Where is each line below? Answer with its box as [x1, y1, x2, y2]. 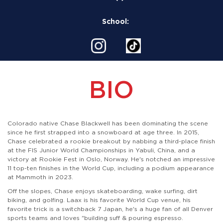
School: [102, 17, 129, 25]
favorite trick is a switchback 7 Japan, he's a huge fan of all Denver [7, 205, 213, 213]
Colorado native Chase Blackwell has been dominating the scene [7, 119, 208, 127]
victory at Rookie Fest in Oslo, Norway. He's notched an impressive [7, 155, 215, 163]
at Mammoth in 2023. [7, 173, 73, 181]
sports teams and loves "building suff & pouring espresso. [7, 214, 183, 222]
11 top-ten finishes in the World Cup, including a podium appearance [7, 164, 214, 172]
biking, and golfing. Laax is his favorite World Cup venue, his [7, 196, 191, 204]
